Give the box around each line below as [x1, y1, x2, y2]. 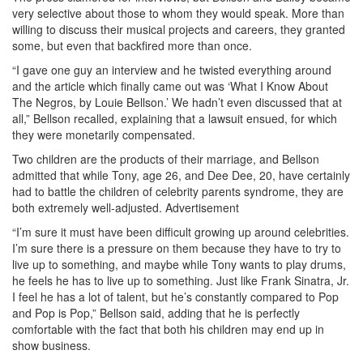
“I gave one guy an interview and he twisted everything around [12, 61, 331, 78]
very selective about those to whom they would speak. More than [12, 4, 344, 21]
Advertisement [165, 199, 239, 216]
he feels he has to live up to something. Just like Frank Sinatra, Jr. [12, 271, 349, 288]
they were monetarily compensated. [12, 126, 195, 143]
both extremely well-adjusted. [12, 199, 162, 216]
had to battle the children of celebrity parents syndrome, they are [12, 182, 344, 199]
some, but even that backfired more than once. [12, 36, 252, 53]
